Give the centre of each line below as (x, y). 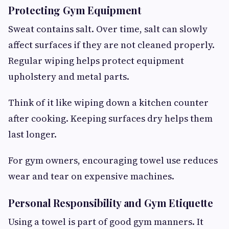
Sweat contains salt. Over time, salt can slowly (108, 29)
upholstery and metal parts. (69, 76)
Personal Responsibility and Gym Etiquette (111, 202)
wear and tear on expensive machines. (91, 176)
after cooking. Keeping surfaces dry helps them (110, 118)
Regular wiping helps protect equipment (96, 60)
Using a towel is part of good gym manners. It (106, 221)
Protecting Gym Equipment (75, 10)
